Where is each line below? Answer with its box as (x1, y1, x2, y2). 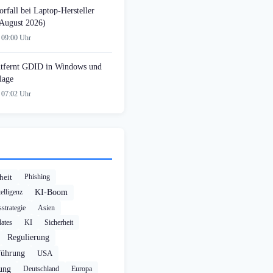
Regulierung (7, 233, 49, 243)
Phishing (24, 172, 50, 182)
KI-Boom (35, 188, 68, 197)
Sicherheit (44, 218, 73, 227)
